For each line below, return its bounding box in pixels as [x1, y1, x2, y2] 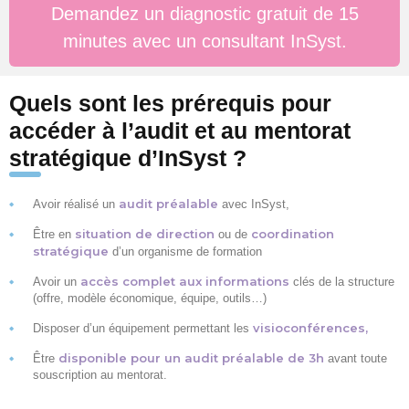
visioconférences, [249, 320, 368, 335]
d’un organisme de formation [109, 244, 262, 258]
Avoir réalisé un [33, 196, 119, 211]
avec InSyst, [218, 196, 289, 211]
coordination [251, 225, 334, 241]
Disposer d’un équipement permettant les [33, 320, 249, 335]
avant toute [328, 351, 387, 365]
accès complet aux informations [77, 273, 289, 288]
